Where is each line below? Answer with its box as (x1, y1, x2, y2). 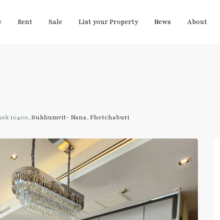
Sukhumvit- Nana (31, 113, 86, 121)
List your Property (78, 18, 138, 27)
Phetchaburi (90, 113, 129, 121)
